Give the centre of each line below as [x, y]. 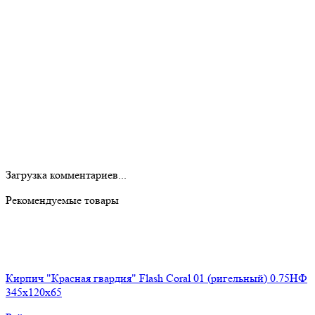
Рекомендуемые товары [62, 200]
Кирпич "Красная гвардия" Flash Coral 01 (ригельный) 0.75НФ [156, 278]
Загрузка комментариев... [66, 174]
